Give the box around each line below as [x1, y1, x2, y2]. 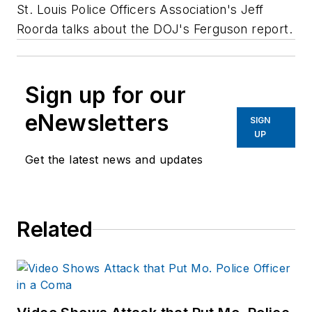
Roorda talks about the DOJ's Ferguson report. [17, 22, 292, 37]
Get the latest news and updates [25, 153, 203, 167]
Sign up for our [25, 81, 186, 109]
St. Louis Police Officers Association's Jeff [17, 2, 264, 17]
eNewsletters [25, 109, 169, 137]
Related [17, 217, 93, 242]
